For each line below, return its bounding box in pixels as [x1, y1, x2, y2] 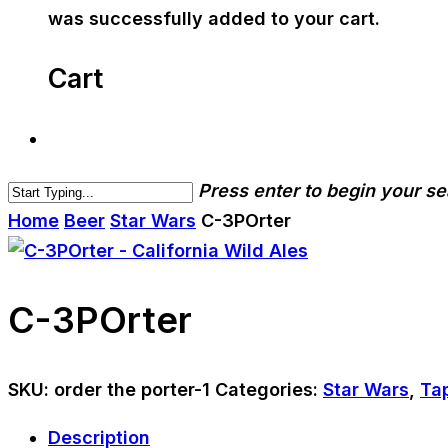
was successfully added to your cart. [48, 8, 380, 29]
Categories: [215, 379, 323, 401]
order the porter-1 [54, 379, 210, 401]
